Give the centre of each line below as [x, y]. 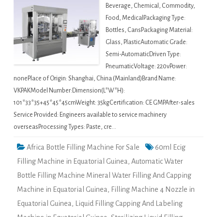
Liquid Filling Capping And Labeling [129, 204]
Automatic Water [157, 162]
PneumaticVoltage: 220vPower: [146, 67]
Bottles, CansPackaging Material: [149, 30]
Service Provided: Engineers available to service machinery [90, 115]
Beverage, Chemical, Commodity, [150, 6]
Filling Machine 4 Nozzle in [153, 190]
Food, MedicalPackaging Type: [146, 18]
